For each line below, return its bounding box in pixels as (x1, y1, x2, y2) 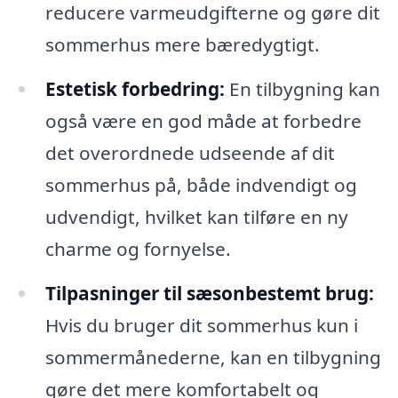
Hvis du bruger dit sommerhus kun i (44, 312, 358, 338)
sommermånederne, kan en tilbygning (44, 344, 381, 370)
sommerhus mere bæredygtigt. (44, 31, 320, 57)
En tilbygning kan (224, 76, 380, 101)
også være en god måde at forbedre (44, 107, 362, 133)
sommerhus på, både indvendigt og (44, 171, 357, 197)
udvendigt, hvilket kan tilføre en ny (44, 203, 348, 229)
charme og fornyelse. (44, 235, 231, 261)
